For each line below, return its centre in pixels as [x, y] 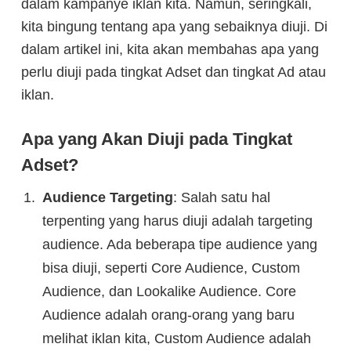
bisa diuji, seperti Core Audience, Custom [171, 268]
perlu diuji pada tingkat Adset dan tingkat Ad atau [174, 72]
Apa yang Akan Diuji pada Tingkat [157, 139]
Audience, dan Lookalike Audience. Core [169, 291]
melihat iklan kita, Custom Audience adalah [176, 338]
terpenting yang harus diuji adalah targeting [177, 221]
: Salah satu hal [221, 197]
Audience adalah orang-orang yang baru [168, 315]
